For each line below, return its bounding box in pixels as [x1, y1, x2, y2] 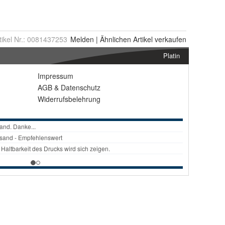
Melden [70, 34, 94, 44]
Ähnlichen [100, 34, 131, 44]
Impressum [38, 71, 73, 81]
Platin [163, 51, 180, 60]
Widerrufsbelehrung [38, 94, 100, 104]
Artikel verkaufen [131, 34, 186, 44]
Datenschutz [61, 82, 100, 92]
